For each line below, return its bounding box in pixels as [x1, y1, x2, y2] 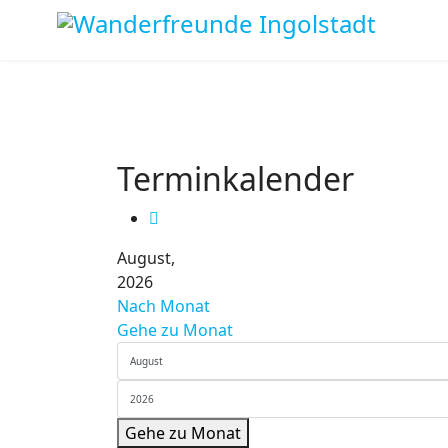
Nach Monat [117, 295, 210, 317]
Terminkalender [117, 157, 354, 200]
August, [117, 247, 175, 269]
